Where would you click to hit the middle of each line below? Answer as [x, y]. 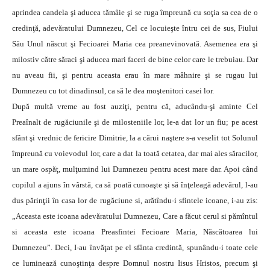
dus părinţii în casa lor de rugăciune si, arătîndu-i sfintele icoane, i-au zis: [135, 201]
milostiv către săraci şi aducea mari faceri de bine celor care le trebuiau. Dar [135, 60]
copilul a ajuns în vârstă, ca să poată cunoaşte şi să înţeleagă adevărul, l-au [135, 185]
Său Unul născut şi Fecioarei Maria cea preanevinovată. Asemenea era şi [135, 44]
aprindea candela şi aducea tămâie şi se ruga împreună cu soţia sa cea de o [135, 13]
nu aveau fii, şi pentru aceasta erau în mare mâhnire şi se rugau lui [135, 75]
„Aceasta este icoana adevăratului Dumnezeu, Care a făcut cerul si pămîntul [135, 216]
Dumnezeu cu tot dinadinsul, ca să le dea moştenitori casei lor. [113, 91]
